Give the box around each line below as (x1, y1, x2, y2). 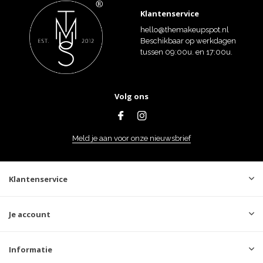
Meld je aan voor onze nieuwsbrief (72, 134, 191, 143)
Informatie (9, 244, 52, 255)
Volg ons (114, 91, 149, 102)
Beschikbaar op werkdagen (140, 36, 236, 45)
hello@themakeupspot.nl (140, 25, 229, 34)
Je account (9, 209, 50, 220)
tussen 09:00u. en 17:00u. (140, 47, 232, 56)
